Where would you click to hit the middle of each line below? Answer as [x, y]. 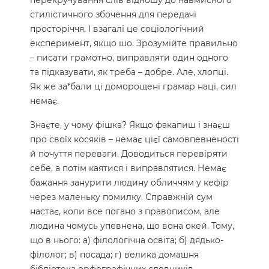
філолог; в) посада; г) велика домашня [114, 255]
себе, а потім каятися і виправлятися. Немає [128, 168]
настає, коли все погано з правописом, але [125, 212]
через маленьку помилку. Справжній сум [121, 197]
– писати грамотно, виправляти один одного [129, 58]
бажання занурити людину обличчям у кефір [129, 183]
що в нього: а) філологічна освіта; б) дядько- [127, 240]
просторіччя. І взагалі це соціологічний [117, 29]
